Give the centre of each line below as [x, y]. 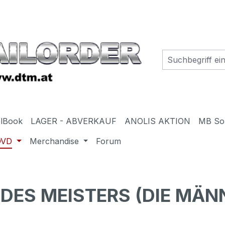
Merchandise [54, 141]
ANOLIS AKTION [158, 121]
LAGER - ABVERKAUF [74, 121]
